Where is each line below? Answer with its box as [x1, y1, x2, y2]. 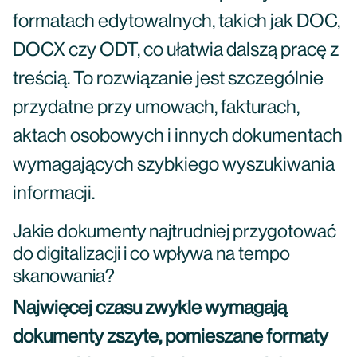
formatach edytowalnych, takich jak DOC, [13, 12, 340, 31]
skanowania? [13, 267, 115, 286]
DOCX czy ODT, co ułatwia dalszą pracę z [13, 41, 339, 60]
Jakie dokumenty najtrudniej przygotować [13, 222, 336, 241]
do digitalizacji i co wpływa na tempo [13, 245, 290, 264]
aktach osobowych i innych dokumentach [13, 127, 343, 146]
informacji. [13, 184, 95, 203]
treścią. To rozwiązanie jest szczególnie [13, 69, 324, 88]
